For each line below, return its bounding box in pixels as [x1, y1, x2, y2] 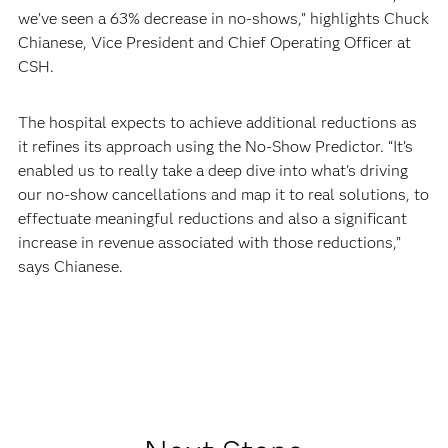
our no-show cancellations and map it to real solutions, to [17, 185, 429, 205]
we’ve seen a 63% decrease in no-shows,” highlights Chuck [17, 9, 429, 29]
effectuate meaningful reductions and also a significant [17, 209, 407, 229]
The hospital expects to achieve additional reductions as [17, 113, 417, 133]
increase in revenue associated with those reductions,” [17, 233, 401, 253]
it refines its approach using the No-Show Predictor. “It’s [17, 137, 413, 157]
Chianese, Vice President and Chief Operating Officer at [17, 33, 411, 53]
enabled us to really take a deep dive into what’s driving [17, 161, 408, 181]
